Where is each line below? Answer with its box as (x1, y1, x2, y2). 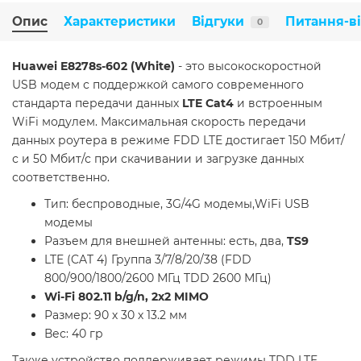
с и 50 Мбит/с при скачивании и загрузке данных (12, 151, 304, 167)
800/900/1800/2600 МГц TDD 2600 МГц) (44, 271, 272, 286)
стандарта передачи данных (12, 96, 182, 111)
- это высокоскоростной (175, 59, 322, 74)
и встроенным (234, 96, 322, 111)
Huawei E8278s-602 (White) (12, 59, 175, 74)
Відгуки (192, 14, 244, 30)
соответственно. (12, 170, 110, 185)
